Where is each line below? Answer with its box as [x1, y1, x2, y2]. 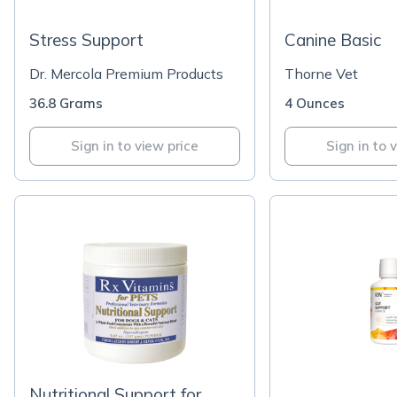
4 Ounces [284, 95, 345, 112]
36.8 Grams [29, 95, 103, 112]
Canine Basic [284, 29, 381, 51]
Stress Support [29, 29, 144, 51]
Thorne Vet [284, 65, 358, 82]
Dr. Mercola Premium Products [29, 65, 223, 82]
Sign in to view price [71, 137, 198, 154]
